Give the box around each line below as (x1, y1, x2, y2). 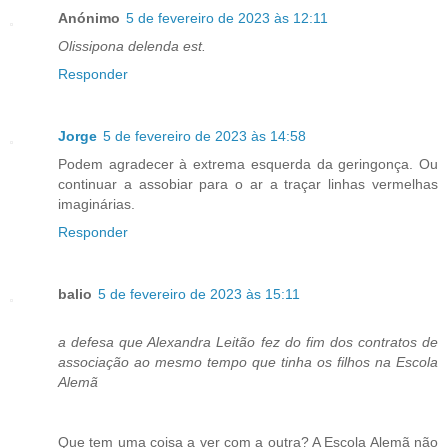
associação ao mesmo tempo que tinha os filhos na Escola (58, 353, 438, 370)
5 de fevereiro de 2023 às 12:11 (126, 9, 328, 26)
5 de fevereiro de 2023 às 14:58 (103, 127, 306, 144)
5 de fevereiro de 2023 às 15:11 (98, 285, 300, 302)
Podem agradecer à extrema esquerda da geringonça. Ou (58, 155, 438, 172)
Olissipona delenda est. (58, 37, 206, 54)
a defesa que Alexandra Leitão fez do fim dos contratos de (58, 333, 438, 350)
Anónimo (58, 9, 120, 26)
